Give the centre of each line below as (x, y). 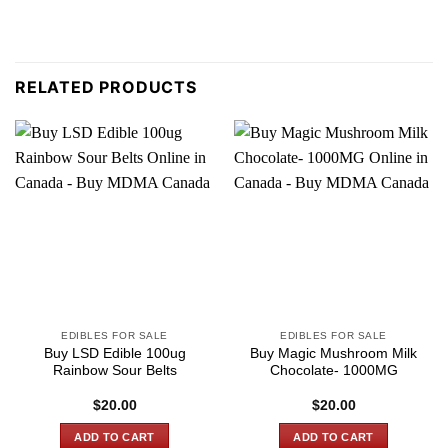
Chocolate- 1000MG (333, 370)
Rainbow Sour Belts (114, 370)
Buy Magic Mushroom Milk (333, 353)
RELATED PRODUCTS (106, 87)
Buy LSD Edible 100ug (114, 353)
